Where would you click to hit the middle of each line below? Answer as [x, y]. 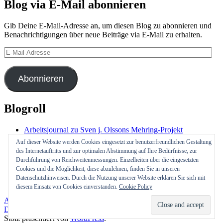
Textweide [40, 165]
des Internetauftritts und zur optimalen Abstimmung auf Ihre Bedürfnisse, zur [107, 151]
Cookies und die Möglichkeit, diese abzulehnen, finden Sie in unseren [98, 169]
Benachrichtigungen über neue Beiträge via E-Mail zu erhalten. [103, 34]
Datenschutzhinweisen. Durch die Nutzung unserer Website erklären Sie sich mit [111, 178]
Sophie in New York [56, 156]
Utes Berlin [42, 174]
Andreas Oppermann [37, 200]
